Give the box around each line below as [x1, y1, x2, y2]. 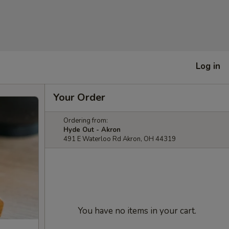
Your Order [53, 90, 105, 104]
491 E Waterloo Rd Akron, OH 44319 [63, 134, 176, 144]
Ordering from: [63, 116, 108, 125]
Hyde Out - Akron [63, 125, 121, 134]
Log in [196, 60, 220, 72]
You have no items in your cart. [78, 205, 196, 217]
